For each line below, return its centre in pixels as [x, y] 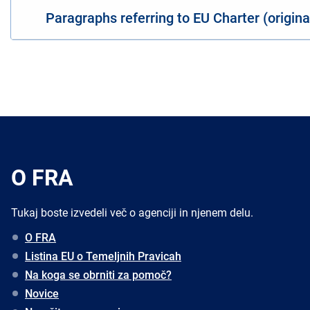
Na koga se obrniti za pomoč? [98, 275]
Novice [42, 293]
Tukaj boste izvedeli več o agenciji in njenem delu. [132, 212]
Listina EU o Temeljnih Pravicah [103, 256]
